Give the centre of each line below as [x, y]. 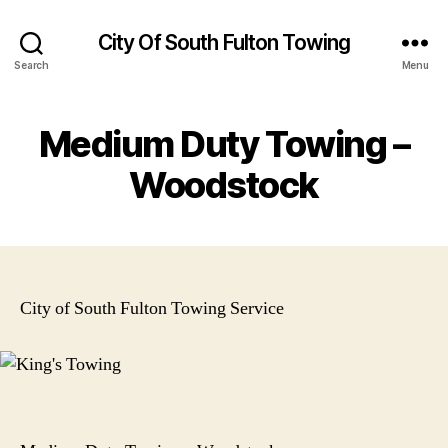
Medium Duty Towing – [224, 144]
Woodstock [224, 185]
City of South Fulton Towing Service [152, 308]
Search [31, 64]
